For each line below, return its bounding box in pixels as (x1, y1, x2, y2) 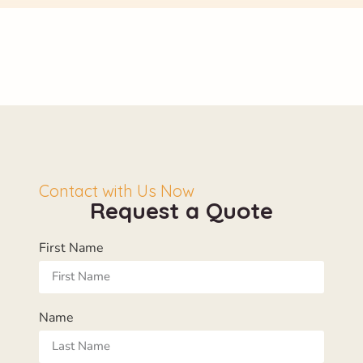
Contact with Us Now (39, 180, 194, 201)
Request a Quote (90, 195, 273, 224)
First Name (39, 238, 104, 257)
